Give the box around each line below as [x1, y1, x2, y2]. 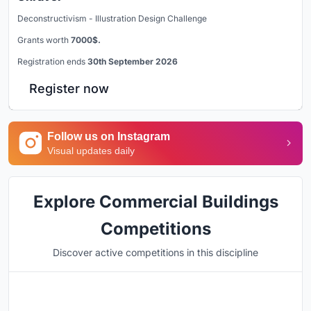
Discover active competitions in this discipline [53, 246, 258, 258]
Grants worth [17, 34, 71, 45]
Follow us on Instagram [47, 130, 170, 142]
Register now [29, 81, 109, 96]
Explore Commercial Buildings [33, 191, 278, 212]
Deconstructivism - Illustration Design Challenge [17, 12, 207, 24]
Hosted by [67, 299, 100, 308]
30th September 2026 [87, 56, 178, 67]
